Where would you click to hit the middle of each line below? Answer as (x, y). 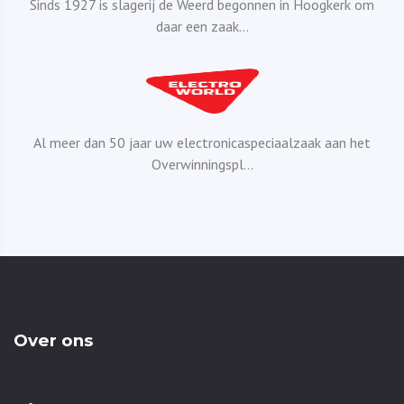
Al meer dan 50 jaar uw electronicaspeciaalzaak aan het (202, 143)
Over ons (53, 341)
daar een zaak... (202, 27)
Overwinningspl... (202, 165)
